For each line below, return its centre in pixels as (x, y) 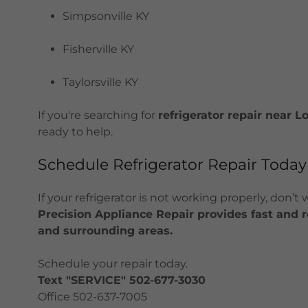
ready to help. (75, 132)
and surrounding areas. (105, 231)
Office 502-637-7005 (92, 297)
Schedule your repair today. (112, 264)
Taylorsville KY (101, 82)
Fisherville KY (99, 49)
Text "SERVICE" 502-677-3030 (121, 280)
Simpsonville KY (106, 16)
